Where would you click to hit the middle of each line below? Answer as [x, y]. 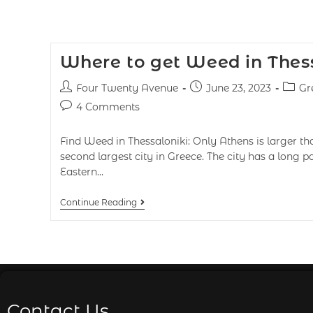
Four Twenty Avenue [127, 88]
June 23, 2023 [238, 88]
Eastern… [81, 172]
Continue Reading [98, 202]
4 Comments [108, 107]
